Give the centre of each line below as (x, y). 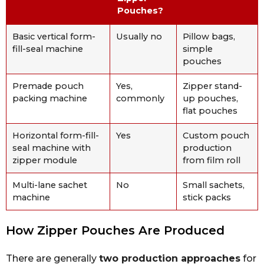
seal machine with (52, 148)
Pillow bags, (209, 37)
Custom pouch (216, 136)
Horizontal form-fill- (56, 136)
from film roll (212, 161)
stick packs (207, 198)
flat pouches (210, 111)
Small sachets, (214, 185)
